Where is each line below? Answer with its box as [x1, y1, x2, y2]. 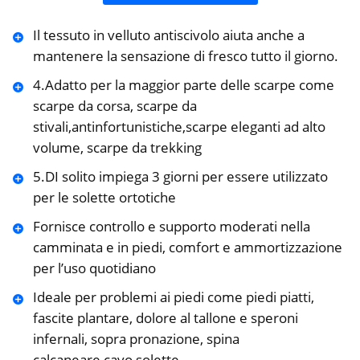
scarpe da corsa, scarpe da [32, 96, 197, 116]
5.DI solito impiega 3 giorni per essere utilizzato [32, 167, 328, 186]
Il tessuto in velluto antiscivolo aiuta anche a [32, 26, 305, 45]
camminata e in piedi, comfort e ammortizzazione [32, 238, 342, 257]
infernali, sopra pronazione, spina [32, 329, 239, 349]
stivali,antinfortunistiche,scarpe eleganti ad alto [32, 117, 325, 137]
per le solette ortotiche [32, 188, 176, 207]
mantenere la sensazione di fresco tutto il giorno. [32, 47, 338, 66]
